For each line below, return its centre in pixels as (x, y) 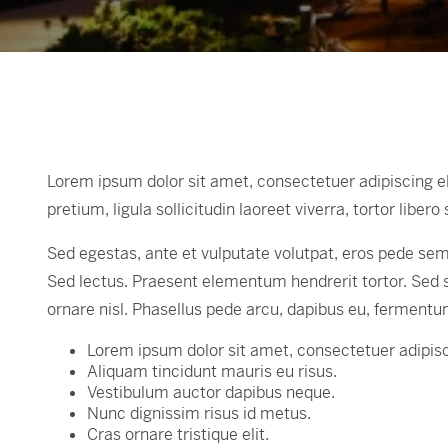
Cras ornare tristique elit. (178, 434)
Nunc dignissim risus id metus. (199, 413)
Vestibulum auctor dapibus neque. (211, 392)
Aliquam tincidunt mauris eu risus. (212, 371)
